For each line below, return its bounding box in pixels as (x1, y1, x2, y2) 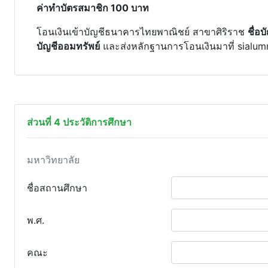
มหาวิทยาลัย (27, 154, 80, 166)
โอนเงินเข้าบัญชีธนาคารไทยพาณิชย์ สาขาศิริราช (36, 26, 248, 38)
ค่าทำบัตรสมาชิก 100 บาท (36, 2, 149, 14)
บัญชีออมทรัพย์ (36, 40, 100, 52)
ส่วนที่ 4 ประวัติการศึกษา (27, 116, 132, 128)
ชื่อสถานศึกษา (27, 182, 87, 194)
